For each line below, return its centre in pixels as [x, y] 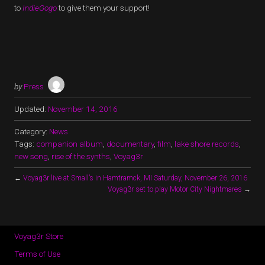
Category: [32, 131]
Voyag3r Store [39, 236]
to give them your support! [104, 8]
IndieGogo [40, 8]
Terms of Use [37, 254]
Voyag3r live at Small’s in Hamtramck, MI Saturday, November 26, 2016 [135, 178]
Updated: [30, 109]
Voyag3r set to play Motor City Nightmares [175, 189]
